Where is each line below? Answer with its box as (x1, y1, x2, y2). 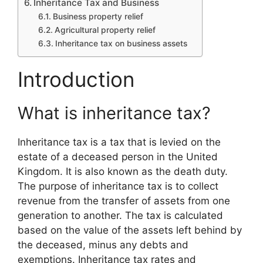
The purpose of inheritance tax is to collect (18, 180, 218, 192)
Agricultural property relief (54, 25, 156, 35)
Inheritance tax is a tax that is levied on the (18, 136, 221, 148)
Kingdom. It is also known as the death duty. (18, 165, 228, 177)
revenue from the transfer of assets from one (18, 194, 230, 207)
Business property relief (52, 11, 143, 21)
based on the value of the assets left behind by (18, 224, 242, 236)
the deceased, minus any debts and (18, 238, 188, 251)
